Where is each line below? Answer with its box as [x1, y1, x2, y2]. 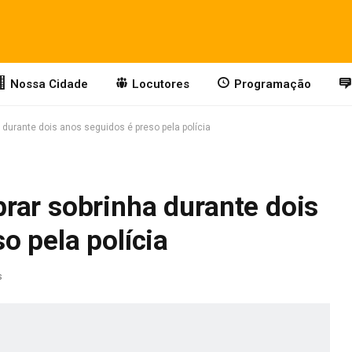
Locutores [132, 77, 190, 91]
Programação [233, 77, 311, 91]
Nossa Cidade [9, 77, 88, 91]
